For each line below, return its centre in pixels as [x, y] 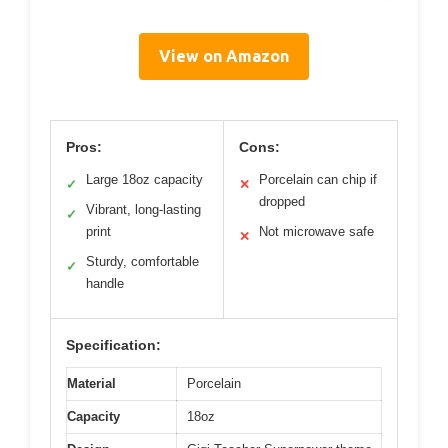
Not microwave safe [316, 231]
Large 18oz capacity [144, 179]
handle [105, 283]
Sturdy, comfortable [142, 261]
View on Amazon [224, 56]
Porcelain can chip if [318, 179]
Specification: [113, 345]
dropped [282, 201]
